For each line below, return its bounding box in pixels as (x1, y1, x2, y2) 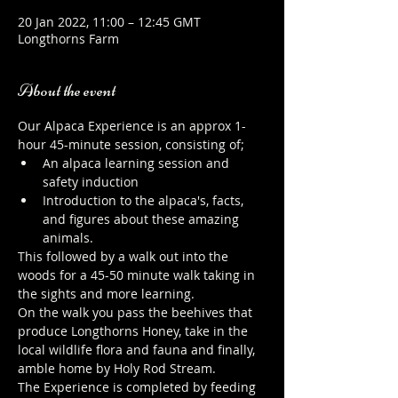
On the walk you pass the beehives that (18, 303, 256, 321)
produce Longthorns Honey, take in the (18, 322, 251, 339)
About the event (18, 78, 115, 101)
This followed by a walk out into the (18, 247, 232, 265)
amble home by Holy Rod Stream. (18, 359, 216, 377)
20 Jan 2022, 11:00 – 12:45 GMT (18, 12, 201, 30)
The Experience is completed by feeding (18, 378, 259, 395)
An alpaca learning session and (43, 154, 233, 171)
